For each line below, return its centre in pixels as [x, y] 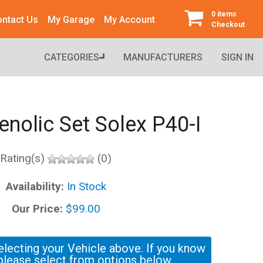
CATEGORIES [72, 57]
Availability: [36, 186]
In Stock [86, 186]
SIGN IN [237, 57]
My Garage [71, 20]
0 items [224, 14]
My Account [129, 20]
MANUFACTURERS [163, 57]
